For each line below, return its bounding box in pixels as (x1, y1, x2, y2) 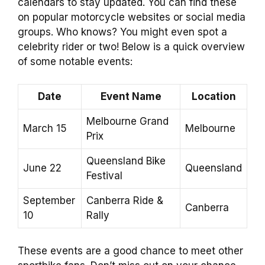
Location (191, 91, 236, 103)
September (23, 195, 75, 207)
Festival (86, 170, 122, 182)
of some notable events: (18, 55, 132, 67)
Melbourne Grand (86, 115, 169, 128)
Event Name (100, 91, 161, 103)
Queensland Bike (86, 155, 166, 167)
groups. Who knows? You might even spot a (18, 25, 227, 38)
